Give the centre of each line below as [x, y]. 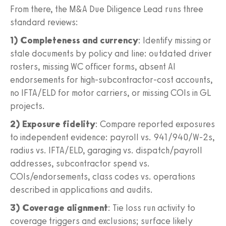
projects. [27, 106]
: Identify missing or [175, 40]
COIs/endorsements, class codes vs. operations [103, 176]
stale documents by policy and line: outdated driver [111, 53]
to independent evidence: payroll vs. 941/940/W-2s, [112, 137]
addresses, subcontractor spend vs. [80, 163]
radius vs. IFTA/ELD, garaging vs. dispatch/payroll [106, 150]
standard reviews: [44, 22]
